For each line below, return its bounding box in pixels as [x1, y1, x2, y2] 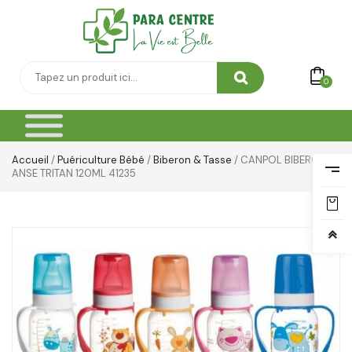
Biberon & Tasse [153, 153, 232, 167]
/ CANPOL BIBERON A [232, 153, 336, 167]
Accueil [12, 153, 49, 167]
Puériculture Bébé [57, 153, 145, 167]
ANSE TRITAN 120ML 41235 [12, 167, 136, 181]
